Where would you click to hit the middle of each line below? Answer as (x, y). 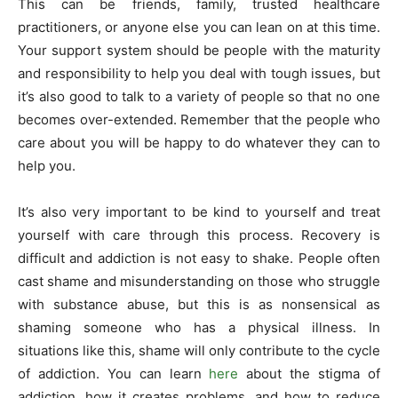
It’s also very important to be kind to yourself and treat (199, 211)
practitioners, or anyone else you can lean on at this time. (199, 27)
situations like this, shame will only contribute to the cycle (199, 350)
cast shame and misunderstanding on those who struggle (199, 281)
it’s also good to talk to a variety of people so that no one (199, 96)
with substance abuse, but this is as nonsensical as (199, 304)
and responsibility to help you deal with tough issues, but (199, 73)
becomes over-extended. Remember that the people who (199, 119)
